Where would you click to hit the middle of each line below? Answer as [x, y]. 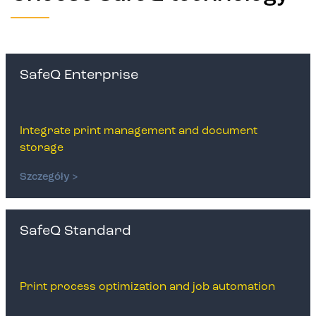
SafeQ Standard [75, 231]
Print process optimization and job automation [147, 287]
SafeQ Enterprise [79, 75]
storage [42, 148]
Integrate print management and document [139, 131]
